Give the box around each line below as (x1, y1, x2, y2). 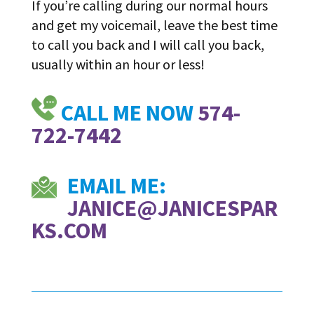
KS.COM (31, 216, 107, 245)
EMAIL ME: (67, 171, 166, 200)
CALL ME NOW (56, 98, 198, 127)
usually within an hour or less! (31, 55, 205, 73)
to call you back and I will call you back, (31, 35, 264, 53)
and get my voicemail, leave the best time (31, 15, 278, 34)
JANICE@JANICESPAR (67, 193, 278, 222)
